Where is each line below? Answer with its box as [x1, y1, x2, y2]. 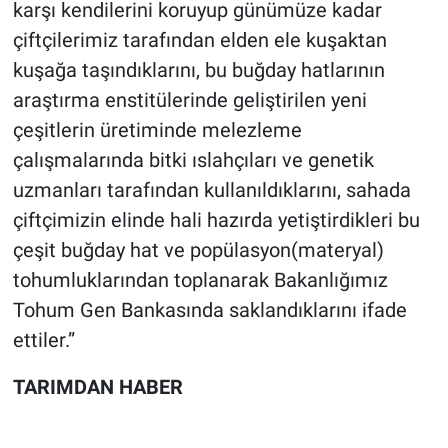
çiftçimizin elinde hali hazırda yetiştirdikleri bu [12, 208, 420, 233]
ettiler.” [12, 328, 75, 353]
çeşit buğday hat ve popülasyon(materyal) [12, 238, 384, 263]
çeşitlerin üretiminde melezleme [12, 118, 302, 143]
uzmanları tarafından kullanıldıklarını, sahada [12, 178, 411, 203]
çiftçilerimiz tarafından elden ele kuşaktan [12, 28, 387, 53]
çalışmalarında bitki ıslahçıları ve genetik [12, 148, 374, 173]
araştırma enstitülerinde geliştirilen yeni [12, 88, 367, 113]
